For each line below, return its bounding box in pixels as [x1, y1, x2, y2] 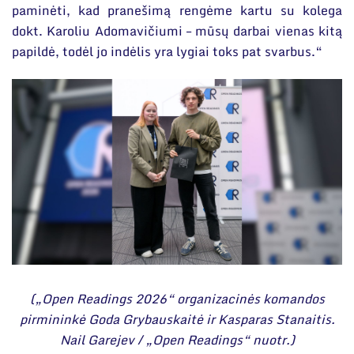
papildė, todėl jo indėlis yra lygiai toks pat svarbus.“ [12, 40, 322, 62]
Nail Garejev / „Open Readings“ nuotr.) [59, 329, 295, 350]
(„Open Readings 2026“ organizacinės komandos [29, 288, 325, 309]
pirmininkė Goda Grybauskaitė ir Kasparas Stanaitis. [19, 308, 335, 330]
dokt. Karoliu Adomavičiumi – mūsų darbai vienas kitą [12, 20, 342, 41]
